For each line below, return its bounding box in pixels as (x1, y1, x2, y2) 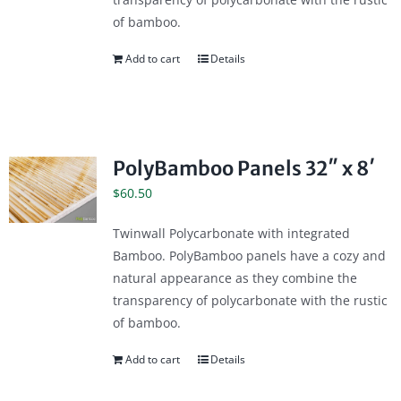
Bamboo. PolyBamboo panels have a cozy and (112, 247, 386, 265)
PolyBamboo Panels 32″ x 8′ (112, 157, 375, 182)
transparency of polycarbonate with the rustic (112, 292, 388, 310)
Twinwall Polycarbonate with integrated (112, 225, 350, 243)
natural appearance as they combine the (112, 269, 357, 287)
